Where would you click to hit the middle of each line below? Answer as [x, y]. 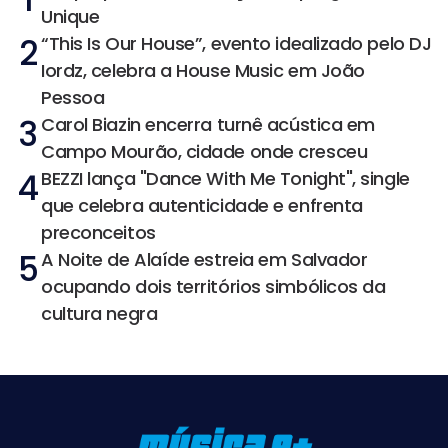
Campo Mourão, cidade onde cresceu [204, 151]
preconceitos [98, 232]
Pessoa [73, 97]
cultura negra [99, 313]
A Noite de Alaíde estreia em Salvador [204, 259]
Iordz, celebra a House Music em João [203, 70]
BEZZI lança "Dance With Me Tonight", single [225, 178]
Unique [70, 16]
